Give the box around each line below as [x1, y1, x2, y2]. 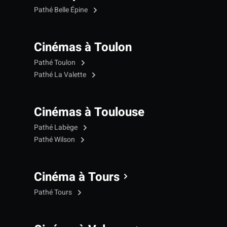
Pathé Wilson [34, 134, 77, 145]
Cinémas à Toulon [34, 38, 132, 56]
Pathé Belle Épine [34, 4, 89, 15]
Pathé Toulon [34, 57, 77, 68]
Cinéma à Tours [34, 168, 120, 186]
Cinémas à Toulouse [34, 103, 144, 121]
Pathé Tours [34, 186, 73, 198]
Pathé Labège [34, 122, 79, 133]
